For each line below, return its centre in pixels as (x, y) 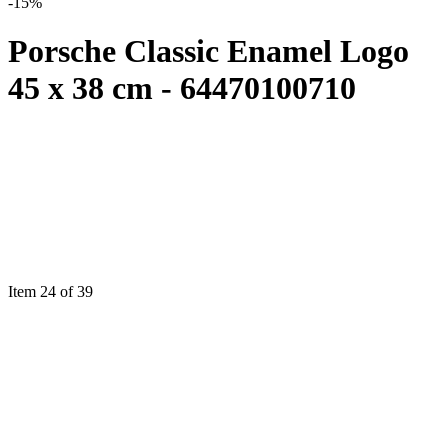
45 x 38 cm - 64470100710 (182, 88)
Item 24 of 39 (50, 291)
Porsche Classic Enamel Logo (208, 51)
